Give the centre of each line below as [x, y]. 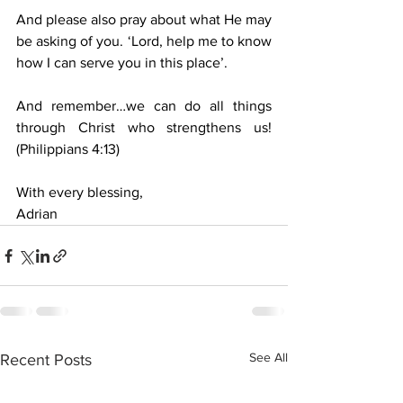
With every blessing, [80, 192]
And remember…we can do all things [144, 106]
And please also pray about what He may [144, 19]
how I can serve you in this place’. [122, 63]
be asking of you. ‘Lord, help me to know [144, 41]
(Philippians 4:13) [68, 149]
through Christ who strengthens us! [144, 127]
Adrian [37, 214]
